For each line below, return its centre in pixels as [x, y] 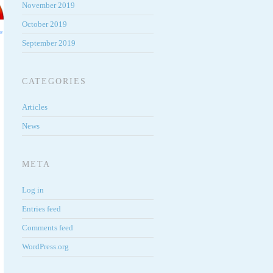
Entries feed [41, 209]
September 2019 [49, 43]
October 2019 [44, 24]
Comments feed [48, 228]
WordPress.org [45, 246]
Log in [33, 190]
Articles [35, 107]
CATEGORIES [54, 81]
